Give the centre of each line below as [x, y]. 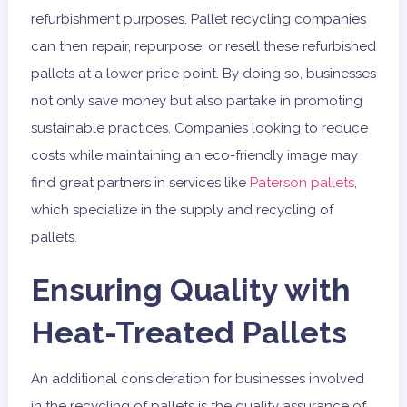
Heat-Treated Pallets [189, 333]
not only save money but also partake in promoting [196, 101]
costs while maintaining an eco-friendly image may [194, 156]
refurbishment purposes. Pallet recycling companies [198, 20]
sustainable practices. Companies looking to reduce [199, 129]
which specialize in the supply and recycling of [182, 210]
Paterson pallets [302, 183]
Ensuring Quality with [190, 290]
